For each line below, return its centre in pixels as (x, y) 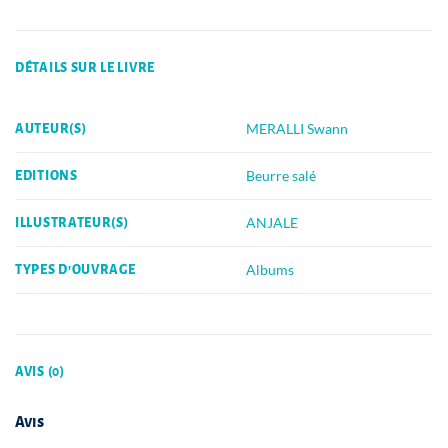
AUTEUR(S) (51, 128)
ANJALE (272, 222)
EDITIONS (46, 175)
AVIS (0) (40, 371)
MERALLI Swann (297, 128)
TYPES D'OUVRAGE (75, 269)
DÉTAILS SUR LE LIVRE (85, 67)
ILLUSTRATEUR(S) (72, 222)
